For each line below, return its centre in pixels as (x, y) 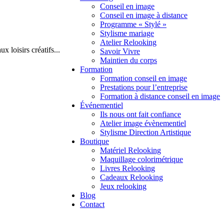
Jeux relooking (123, 186)
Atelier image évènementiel (143, 123)
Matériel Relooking (130, 150)
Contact (92, 204)
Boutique (94, 141)
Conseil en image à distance (144, 15)
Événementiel (101, 105)
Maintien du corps (128, 60)
